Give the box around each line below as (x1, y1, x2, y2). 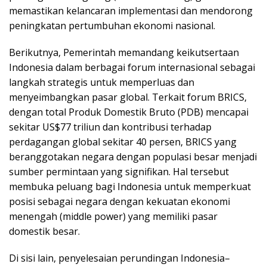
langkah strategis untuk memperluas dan (9, 76, 194, 89)
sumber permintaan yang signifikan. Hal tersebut (9, 165, 229, 179)
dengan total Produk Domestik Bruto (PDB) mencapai (9, 105, 249, 119)
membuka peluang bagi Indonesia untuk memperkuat (9, 180, 251, 194)
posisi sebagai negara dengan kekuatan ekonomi (9, 195, 230, 209)
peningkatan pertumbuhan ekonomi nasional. (9, 19, 215, 33)
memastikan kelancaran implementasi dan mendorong (9, 4, 253, 18)
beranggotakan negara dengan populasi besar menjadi (9, 150, 257, 164)
